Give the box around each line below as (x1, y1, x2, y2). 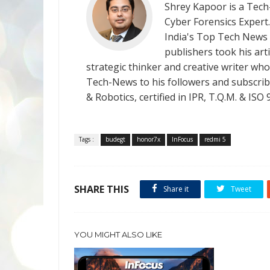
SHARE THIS (74, 183, 129, 196)
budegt (105, 135, 125, 143)
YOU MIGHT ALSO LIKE (74, 230, 162, 239)
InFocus (172, 135, 193, 143)
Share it (162, 184, 189, 194)
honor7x (137, 135, 160, 143)
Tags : (79, 135, 94, 143)
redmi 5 (204, 135, 226, 143)
